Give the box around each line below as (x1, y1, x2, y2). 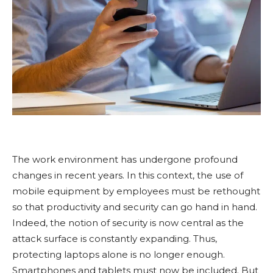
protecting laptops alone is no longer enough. (12, 249, 225, 260)
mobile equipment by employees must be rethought (12, 185, 260, 197)
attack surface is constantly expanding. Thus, (12, 233, 217, 244)
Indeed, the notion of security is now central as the (12, 217, 244, 229)
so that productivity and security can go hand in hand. (12, 201, 257, 213)
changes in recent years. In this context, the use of (12, 169, 243, 181)
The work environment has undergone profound (12, 154, 238, 165)
